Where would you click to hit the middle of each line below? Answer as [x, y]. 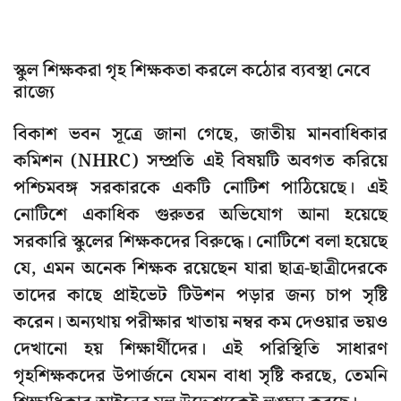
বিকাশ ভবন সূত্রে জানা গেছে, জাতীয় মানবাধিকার [200, 135]
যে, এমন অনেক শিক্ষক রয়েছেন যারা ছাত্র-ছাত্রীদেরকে [200, 269]
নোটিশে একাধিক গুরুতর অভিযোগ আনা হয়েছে [200, 215]
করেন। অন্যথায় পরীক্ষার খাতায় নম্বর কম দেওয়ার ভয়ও [200, 323]
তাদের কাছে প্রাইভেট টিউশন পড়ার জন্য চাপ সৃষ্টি [200, 296]
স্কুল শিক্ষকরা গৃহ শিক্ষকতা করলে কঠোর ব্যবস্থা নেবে [192, 71]
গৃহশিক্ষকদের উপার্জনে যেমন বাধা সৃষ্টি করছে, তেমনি [200, 376]
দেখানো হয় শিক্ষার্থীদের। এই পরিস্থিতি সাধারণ [200, 350]
